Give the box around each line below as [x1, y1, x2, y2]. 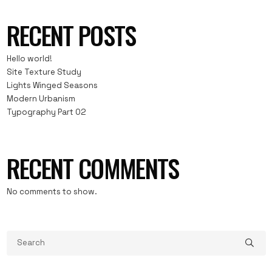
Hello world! [6, 53, 52, 64]
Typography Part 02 [6, 106, 86, 117]
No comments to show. [6, 186, 97, 197]
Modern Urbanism [6, 93, 75, 104]
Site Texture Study [6, 66, 81, 77]
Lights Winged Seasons [6, 80, 98, 90]
